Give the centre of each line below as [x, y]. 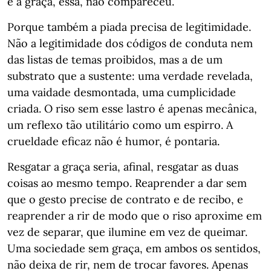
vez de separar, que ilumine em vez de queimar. [127, 232]
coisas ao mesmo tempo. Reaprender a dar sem [127, 183]
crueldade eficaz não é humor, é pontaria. [113, 141]
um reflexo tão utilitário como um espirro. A [120, 125]
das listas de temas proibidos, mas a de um [115, 60]
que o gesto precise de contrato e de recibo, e [125, 199]
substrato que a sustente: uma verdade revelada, [130, 76]
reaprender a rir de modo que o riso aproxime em [135, 216]
